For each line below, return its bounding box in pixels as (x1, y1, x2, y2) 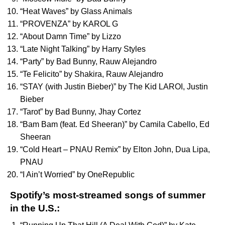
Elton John (133, 145, 171, 154)
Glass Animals (81, 7, 132, 16)
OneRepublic (87, 170, 135, 179)
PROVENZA (23, 19, 68, 28)
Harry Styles (102, 44, 146, 53)
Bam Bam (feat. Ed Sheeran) (23, 120, 125, 129)
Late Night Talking (23, 44, 87, 53)
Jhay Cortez (98, 107, 141, 116)
